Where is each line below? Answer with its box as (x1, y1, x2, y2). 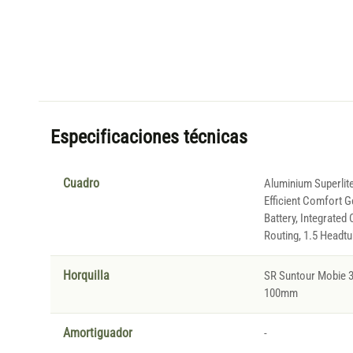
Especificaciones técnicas (50, 126, 247, 149)
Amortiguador (62, 326, 132, 341)
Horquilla (62, 269, 110, 284)
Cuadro (62, 176, 99, 191)
